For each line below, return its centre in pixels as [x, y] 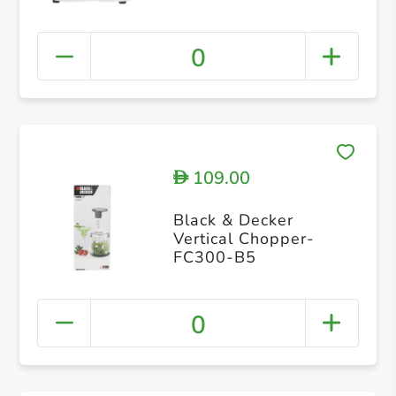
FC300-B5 [214, 257]
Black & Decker [233, 220]
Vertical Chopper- [244, 238]
